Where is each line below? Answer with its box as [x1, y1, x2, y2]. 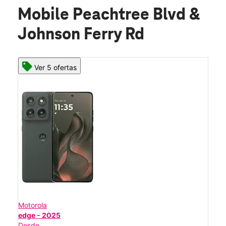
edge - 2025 [18, 211, 61, 220]
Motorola [18, 201, 47, 210]
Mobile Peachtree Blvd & [18, 6, 200, 25]
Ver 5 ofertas [34, 63, 77, 72]
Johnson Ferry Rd [18, 26, 144, 44]
